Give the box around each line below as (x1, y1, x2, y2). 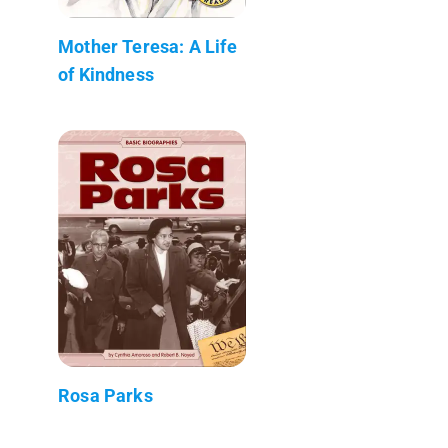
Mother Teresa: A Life (58, 35, 237, 57)
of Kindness (58, 63, 154, 85)
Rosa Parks (58, 384, 153, 406)
